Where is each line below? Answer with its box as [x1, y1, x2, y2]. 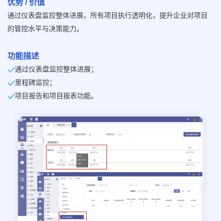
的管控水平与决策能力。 [7, 25, 83, 33]
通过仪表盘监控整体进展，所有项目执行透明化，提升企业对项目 [7, 11, 208, 19]
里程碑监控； [15, 78, 56, 86]
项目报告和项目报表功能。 [15, 91, 98, 100]
